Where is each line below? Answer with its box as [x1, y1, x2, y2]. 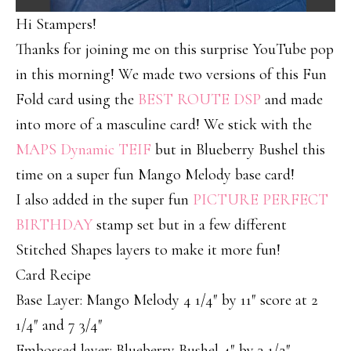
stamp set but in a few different [92, 215, 287, 234]
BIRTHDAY [16, 215, 92, 234]
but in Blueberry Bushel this [151, 140, 325, 159]
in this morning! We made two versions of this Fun [16, 65, 327, 84]
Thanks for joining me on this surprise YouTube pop [16, 40, 334, 59]
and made [261, 90, 323, 109]
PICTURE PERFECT [193, 190, 328, 209]
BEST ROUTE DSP [138, 90, 261, 109]
